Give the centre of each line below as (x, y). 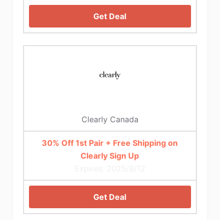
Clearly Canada (110, 119)
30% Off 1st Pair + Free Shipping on (110, 143)
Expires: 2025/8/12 (110, 168)
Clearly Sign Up (110, 155)
